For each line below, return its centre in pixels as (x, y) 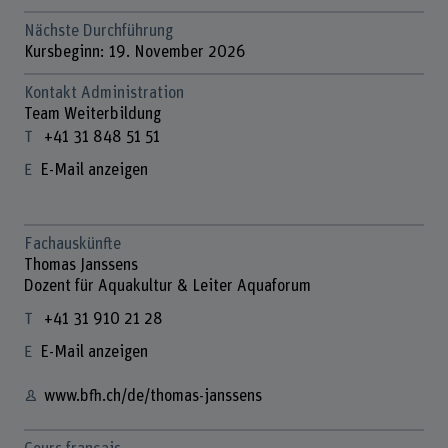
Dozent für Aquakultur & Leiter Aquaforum (167, 286)
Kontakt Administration (103, 93)
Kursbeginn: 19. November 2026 (134, 52)
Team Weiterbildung (92, 114)
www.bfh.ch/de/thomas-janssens (152, 396)
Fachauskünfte (72, 244)
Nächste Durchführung (98, 31)
